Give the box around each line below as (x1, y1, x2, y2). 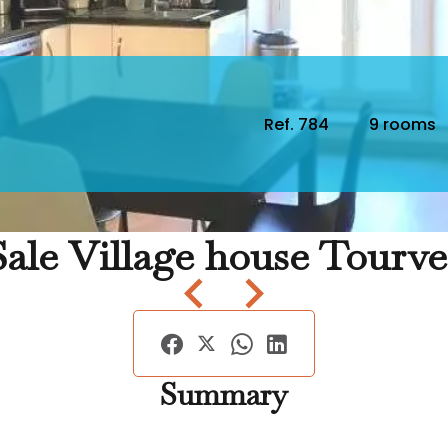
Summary (160, 375, 288, 414)
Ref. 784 (264, 112, 329, 136)
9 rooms (369, 112, 436, 136)
